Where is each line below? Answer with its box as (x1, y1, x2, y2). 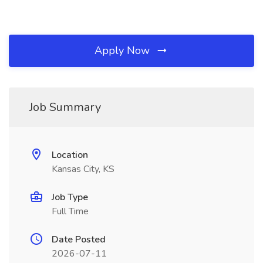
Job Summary (29, 99, 101, 115)
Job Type (52, 191, 88, 204)
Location (52, 149, 88, 161)
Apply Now (95, 43, 153, 58)
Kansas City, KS (52, 163, 114, 176)
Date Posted (52, 233, 106, 246)
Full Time (52, 205, 89, 218)
